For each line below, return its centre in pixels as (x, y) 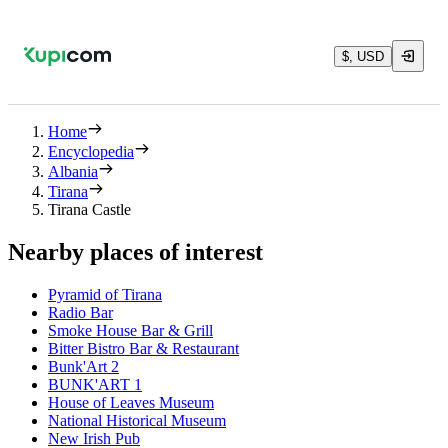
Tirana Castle (89, 209)
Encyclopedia (91, 151)
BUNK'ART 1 (95, 384)
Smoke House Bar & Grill (130, 330)
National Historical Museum (137, 420)
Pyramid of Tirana (105, 294)
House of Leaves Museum (131, 402)
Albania (73, 171)
